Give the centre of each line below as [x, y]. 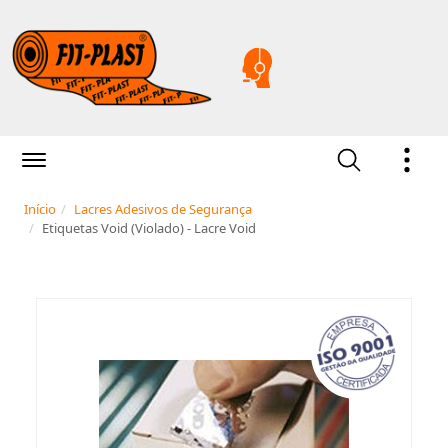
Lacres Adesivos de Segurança [163, 208]
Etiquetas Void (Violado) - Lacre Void [149, 227]
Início [40, 208]
